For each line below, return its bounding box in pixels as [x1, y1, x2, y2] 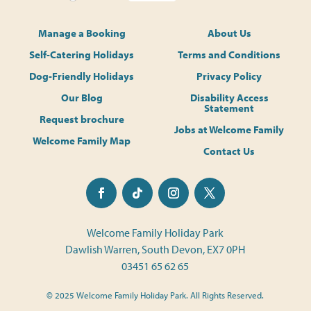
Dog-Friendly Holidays [29, 69, 135, 83]
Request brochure [39, 112, 124, 126]
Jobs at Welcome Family [174, 122, 285, 136]
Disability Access [190, 90, 269, 104]
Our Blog [60, 90, 103, 104]
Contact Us [203, 144, 255, 158]
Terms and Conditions [178, 47, 281, 61]
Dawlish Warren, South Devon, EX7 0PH [65, 242, 246, 256]
